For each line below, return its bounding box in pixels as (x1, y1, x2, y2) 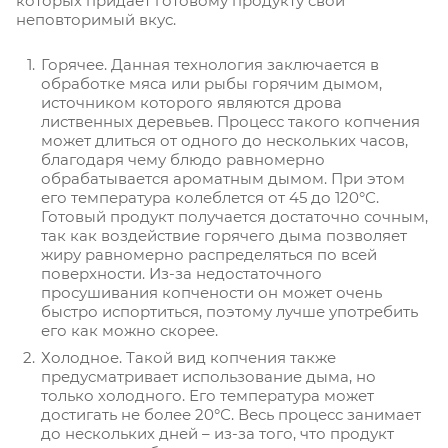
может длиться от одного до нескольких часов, (41, 131, 408, 151)
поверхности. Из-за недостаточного (41, 264, 322, 284)
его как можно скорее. (41, 321, 218, 341)
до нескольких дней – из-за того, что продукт (41, 424, 394, 444)
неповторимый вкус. (16, 10, 176, 30)
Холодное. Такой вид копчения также (41, 348, 336, 368)
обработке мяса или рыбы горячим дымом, (41, 74, 382, 94)
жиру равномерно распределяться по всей (41, 245, 377, 265)
